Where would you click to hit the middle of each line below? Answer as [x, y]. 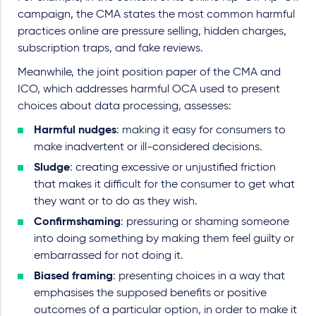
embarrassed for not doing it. [110, 256]
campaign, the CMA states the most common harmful [156, 14]
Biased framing [73, 276]
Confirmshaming [77, 222]
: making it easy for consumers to [201, 130]
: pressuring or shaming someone [205, 222]
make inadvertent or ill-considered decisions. [151, 147]
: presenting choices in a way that [199, 276]
